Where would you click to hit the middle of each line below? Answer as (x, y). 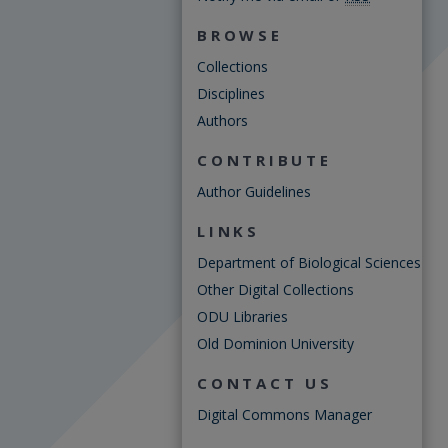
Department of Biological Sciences (309, 262)
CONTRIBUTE (264, 160)
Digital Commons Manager (284, 414)
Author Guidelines (254, 191)
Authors (222, 120)
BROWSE (240, 35)
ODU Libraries (242, 316)
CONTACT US (265, 383)
